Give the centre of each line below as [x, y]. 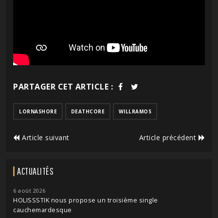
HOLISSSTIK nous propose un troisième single [86, 200]
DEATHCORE [88, 111]
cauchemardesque [43, 210]
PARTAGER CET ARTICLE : [63, 86]
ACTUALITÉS [35, 171]
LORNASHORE [38, 111]
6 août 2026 [29, 190]
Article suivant [45, 137]
